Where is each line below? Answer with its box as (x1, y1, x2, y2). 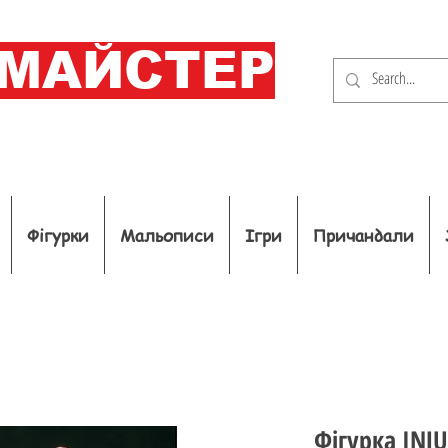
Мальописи (120, 222, 214, 247)
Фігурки (27, 222, 89, 247)
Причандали (313, 222, 414, 247)
